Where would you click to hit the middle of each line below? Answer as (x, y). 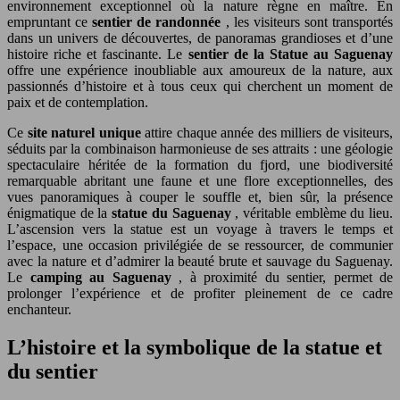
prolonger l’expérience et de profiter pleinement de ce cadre (200, 293)
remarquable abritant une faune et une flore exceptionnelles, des (200, 180)
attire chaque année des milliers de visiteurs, (269, 132)
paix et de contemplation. (78, 102)
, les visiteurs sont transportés (309, 21)
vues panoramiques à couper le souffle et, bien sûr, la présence (200, 196)
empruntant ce (50, 21)
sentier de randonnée (159, 21)
